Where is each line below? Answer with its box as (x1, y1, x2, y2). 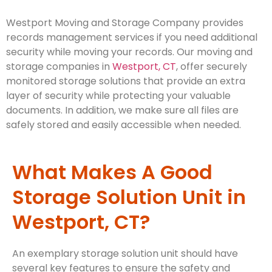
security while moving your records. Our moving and (6, 45, 253, 59)
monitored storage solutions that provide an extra (6, 74, 245, 89)
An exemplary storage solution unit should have (12, 246, 238, 260)
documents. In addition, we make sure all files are (6, 103, 239, 118)
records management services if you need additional (6, 30, 257, 45)
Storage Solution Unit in (12, 183, 246, 211)
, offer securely (176, 59, 247, 74)
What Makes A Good (12, 158, 212, 186)
